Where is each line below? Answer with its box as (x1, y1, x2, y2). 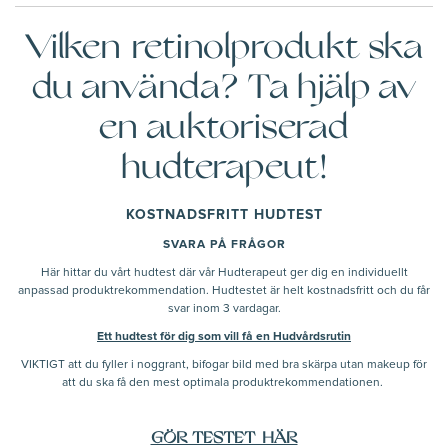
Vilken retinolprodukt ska (25, 27, 423, 69)
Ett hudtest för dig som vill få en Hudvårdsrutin (97, 331, 351, 344)
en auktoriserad (99, 107, 349, 149)
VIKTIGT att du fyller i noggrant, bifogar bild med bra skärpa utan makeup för (21, 359, 427, 372)
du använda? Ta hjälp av (31, 67, 417, 109)
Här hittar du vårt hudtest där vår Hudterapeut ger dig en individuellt (40, 267, 408, 280)
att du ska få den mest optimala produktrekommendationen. (62, 377, 386, 390)
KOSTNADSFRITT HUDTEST (125, 208, 323, 223)
